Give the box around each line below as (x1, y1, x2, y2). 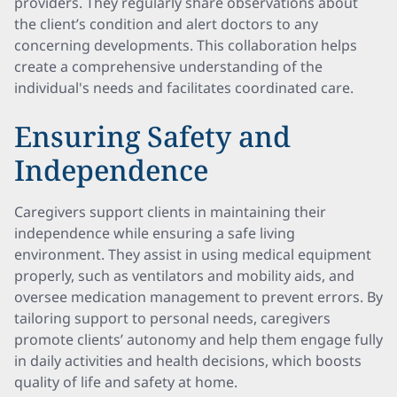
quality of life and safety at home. (14, 372, 237, 392)
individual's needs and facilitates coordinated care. (14, 78, 354, 97)
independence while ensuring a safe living (14, 223, 295, 243)
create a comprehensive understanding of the (14, 57, 323, 76)
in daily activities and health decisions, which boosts (14, 351, 362, 370)
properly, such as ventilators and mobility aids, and (14, 266, 354, 285)
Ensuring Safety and (14, 117, 291, 155)
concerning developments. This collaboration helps (14, 35, 357, 55)
